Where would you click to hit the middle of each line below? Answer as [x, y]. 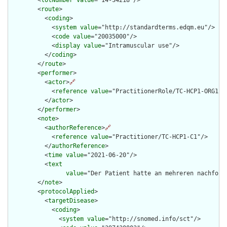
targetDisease [71, 201]
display [68, 46]
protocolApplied [68, 192]
